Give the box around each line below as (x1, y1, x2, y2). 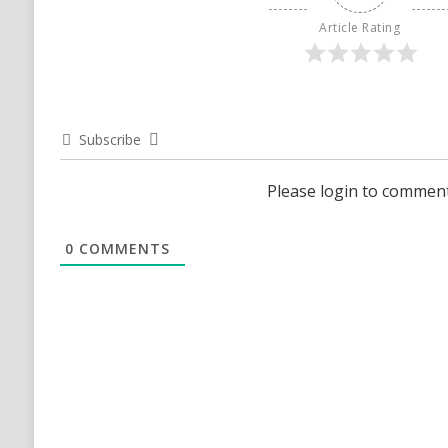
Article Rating (319, 19, 401, 36)
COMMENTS (73, 239, 170, 258)
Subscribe (78, 130, 141, 149)
